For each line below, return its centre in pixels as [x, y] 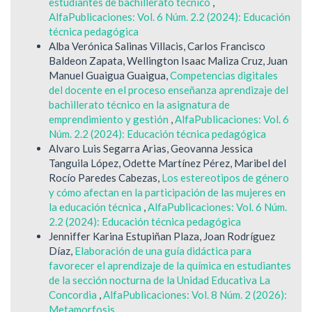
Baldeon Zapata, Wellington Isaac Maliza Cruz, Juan [168, 60]
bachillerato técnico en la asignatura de [139, 104]
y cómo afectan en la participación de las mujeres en [167, 192]
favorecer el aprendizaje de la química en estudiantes [170, 265]
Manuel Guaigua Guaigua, [109, 75]
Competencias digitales [224, 75]
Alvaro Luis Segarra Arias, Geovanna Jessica [151, 148]
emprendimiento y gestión [110, 119]
